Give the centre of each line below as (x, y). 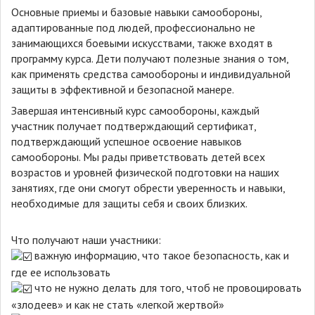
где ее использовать (61, 272)
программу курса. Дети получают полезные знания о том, (150, 59)
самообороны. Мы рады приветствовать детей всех (138, 157)
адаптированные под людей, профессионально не (133, 28)
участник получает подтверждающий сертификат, (134, 126)
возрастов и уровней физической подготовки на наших (145, 173)
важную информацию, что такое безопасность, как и (162, 256)
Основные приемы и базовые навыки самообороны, (136, 12)
